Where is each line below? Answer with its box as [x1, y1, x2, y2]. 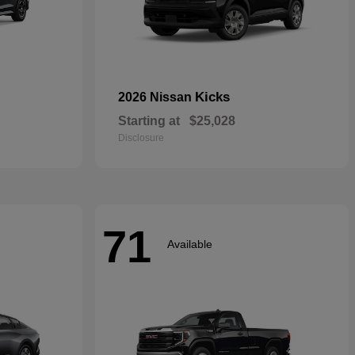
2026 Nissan [118, 90, 195, 104]
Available [167, 237, 212, 250]
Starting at [118, 114, 180, 128]
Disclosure [118, 132, 164, 143]
